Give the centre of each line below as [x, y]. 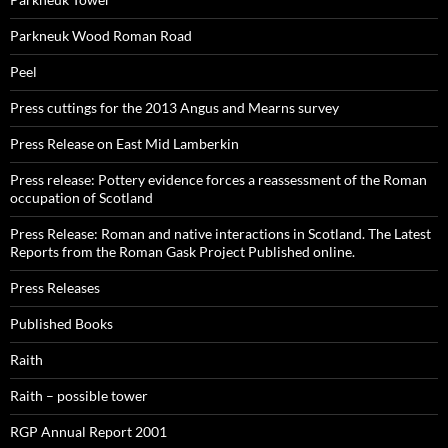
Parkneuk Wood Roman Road [101, 36]
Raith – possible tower [79, 396]
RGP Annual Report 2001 [88, 432]
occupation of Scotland [81, 198]
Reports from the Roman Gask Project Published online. [182, 252]
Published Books [61, 324]
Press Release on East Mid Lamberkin [124, 144]
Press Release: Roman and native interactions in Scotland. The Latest [220, 234]
